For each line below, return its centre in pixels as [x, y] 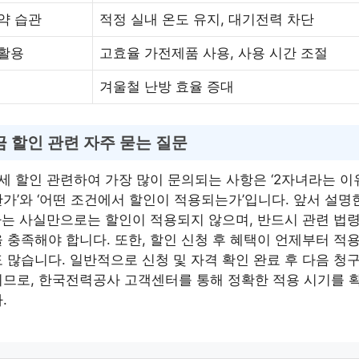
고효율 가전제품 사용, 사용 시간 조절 [214, 53]
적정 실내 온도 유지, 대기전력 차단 [207, 19]
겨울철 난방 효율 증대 [167, 87]
